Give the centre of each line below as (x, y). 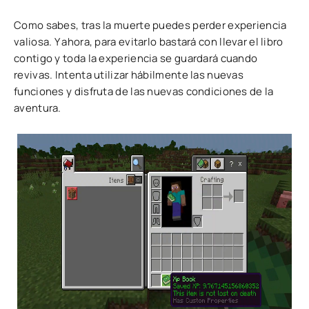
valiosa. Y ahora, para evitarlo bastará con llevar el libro (149, 42)
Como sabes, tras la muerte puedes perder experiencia (150, 26)
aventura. (38, 108)
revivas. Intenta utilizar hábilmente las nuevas (129, 75)
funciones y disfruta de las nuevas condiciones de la (144, 92)
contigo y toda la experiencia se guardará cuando (136, 59)
